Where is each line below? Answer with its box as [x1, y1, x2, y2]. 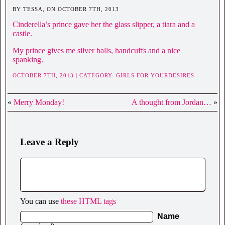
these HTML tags [61, 197, 116, 206]
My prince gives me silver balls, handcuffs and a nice [13, 46, 180, 55]
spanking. [13, 55, 43, 64]
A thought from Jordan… [132, 98, 211, 107]
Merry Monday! [14, 98, 64, 107]
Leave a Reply [20, 137, 79, 148]
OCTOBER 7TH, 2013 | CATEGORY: [13, 72, 116, 79]
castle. [13, 29, 32, 38]
